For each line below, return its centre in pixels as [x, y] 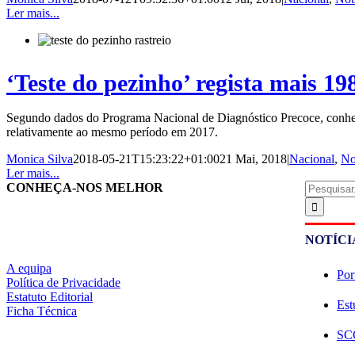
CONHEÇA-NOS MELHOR [85, 187]
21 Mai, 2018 [253, 158]
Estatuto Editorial [50, 296]
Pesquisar [328, 186]
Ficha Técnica [42, 311]
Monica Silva [40, 158]
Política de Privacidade [63, 282]
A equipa [29, 268]
